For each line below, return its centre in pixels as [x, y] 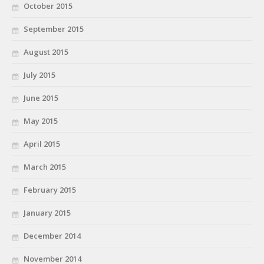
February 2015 [50, 190]
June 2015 [41, 98]
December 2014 [52, 236]
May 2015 [41, 121]
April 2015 [42, 144]
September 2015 [54, 29]
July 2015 [39, 75]
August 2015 [46, 52]
